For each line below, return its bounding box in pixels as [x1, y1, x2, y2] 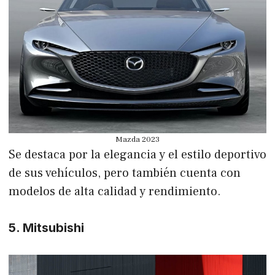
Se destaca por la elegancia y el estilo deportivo [9, 146, 266, 163]
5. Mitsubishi [9, 220, 84, 235]
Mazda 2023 [115, 134, 160, 144]
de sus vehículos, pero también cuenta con [9, 165, 241, 181]
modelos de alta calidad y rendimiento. [9, 183, 221, 199]
